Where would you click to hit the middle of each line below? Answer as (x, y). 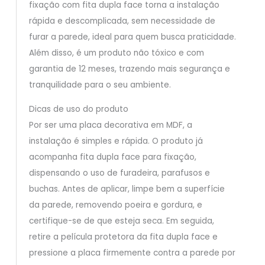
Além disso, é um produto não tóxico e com (116, 53)
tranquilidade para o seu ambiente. (100, 85)
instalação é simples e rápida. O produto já (116, 141)
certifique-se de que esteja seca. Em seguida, (121, 221)
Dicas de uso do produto (78, 109)
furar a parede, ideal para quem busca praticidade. (132, 37)
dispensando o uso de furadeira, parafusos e (119, 173)
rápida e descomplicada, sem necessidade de (122, 21)
